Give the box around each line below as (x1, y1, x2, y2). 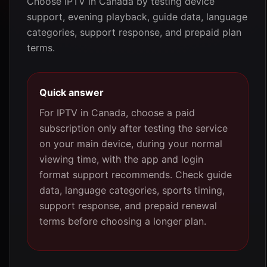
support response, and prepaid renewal (39, 200, 217, 212)
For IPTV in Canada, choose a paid (39, 107, 195, 119)
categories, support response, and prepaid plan (27, 26, 241, 38)
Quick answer (39, 86, 104, 98)
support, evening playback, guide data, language (27, 11, 247, 23)
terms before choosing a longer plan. (39, 215, 206, 227)
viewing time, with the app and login (39, 153, 203, 165)
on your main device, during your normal (39, 138, 222, 150)
